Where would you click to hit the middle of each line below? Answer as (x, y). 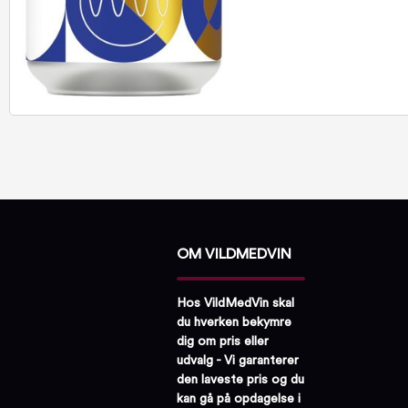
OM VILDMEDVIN (234, 254)
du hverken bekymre (234, 322)
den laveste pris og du (240, 379)
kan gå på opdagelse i (239, 398)
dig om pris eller (223, 341)
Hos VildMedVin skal (235, 303)
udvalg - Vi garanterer (238, 360)
